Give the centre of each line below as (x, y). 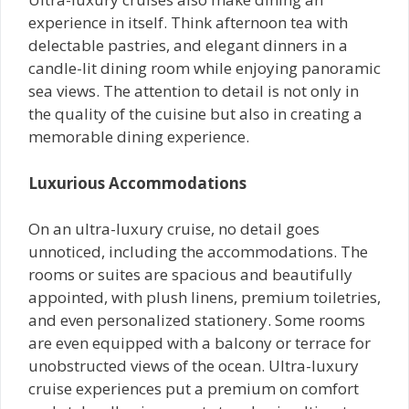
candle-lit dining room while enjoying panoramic (204, 68)
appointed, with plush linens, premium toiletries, (204, 297)
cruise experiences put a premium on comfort (194, 388)
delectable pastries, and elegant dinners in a (188, 45)
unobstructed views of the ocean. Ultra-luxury (194, 366)
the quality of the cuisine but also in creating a (195, 114)
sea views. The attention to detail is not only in (194, 91)
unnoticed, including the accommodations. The (198, 252)
